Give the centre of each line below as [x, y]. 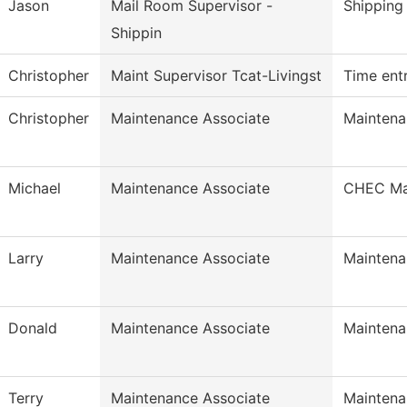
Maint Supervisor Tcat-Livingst [216, 76]
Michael [35, 189]
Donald [33, 328]
